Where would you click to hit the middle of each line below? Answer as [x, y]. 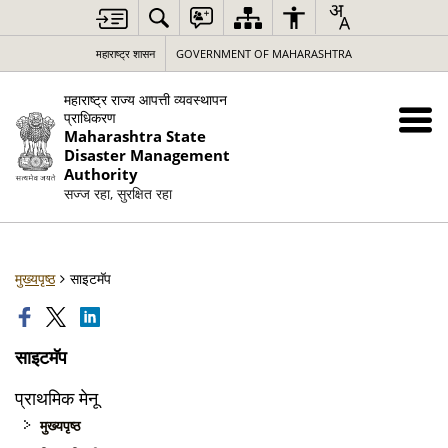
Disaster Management [146, 155]
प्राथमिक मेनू [56, 398]
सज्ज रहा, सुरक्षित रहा [117, 193]
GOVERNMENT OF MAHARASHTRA [264, 53]
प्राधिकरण [89, 117]
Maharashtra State [134, 136]
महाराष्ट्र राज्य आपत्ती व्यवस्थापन [145, 99]
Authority [100, 174]
